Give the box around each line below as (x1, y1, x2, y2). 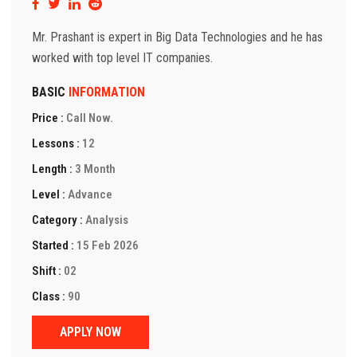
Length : (32, 161, 73, 176)
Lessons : (32, 135, 80, 151)
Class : (32, 288, 65, 304)
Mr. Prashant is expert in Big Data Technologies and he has (32, 29, 323, 45)
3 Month (73, 161, 116, 176)
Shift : (32, 263, 61, 278)
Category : (32, 212, 83, 227)
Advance (65, 186, 112, 202)
